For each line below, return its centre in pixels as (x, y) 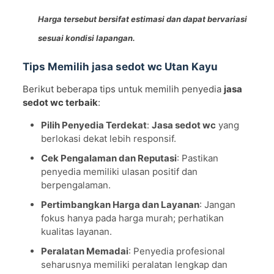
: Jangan (217, 204)
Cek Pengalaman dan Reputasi (109, 158)
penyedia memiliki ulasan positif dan (119, 171)
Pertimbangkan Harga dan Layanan (120, 204)
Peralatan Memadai (84, 251)
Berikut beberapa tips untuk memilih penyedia (123, 89)
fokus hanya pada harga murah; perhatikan (132, 218)
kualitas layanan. (76, 231)
